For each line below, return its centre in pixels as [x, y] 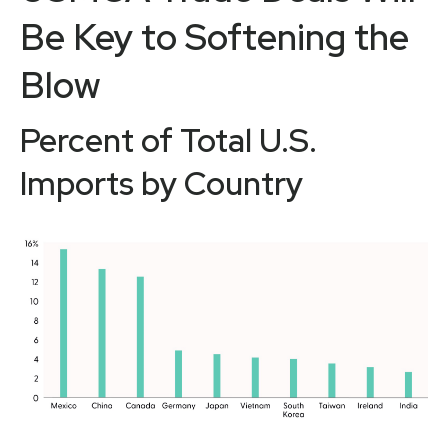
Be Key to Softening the [214, 37]
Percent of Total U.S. [168, 141]
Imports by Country [161, 184]
